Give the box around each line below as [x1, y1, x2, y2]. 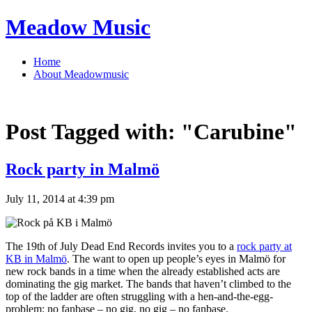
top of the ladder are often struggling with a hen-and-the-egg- [6, 290, 273, 302]
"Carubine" [181, 119, 297, 145]
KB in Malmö [6, 252, 67, 265]
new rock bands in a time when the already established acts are [6, 265, 280, 277]
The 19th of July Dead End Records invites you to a [6, 240, 237, 252]
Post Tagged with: [6, 119, 181, 145]
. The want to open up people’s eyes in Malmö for [67, 252, 286, 265]
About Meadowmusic [33, 68, 129, 80]
